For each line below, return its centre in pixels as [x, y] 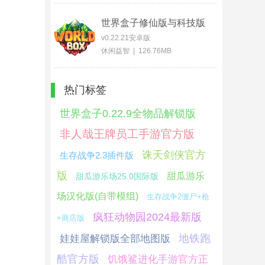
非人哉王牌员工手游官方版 [127, 134]
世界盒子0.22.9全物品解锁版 [128, 114]
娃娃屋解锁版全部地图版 [115, 239]
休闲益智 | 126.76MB [136, 51]
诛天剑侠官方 [174, 155]
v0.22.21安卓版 [126, 38]
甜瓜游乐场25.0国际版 [117, 176]
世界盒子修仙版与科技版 [153, 23]
